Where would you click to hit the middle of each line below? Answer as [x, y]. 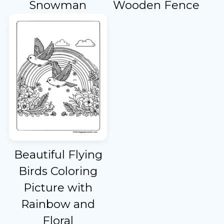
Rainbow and [58, 204]
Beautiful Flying [58, 155]
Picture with [58, 188]
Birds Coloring [58, 171]
